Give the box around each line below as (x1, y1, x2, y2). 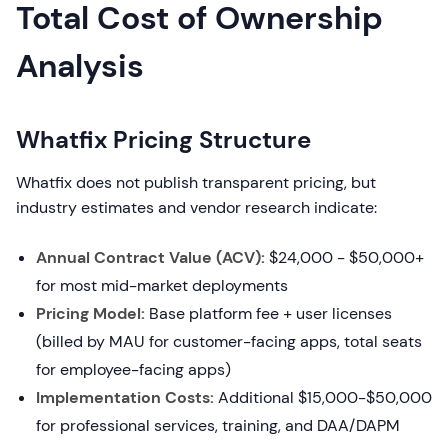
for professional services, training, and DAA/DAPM (36, 415, 400, 436)
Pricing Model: (36, 303, 145, 324)
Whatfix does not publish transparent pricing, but (16, 172, 376, 193)
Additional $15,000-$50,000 (214, 387, 432, 408)
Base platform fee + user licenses (145, 303, 392, 324)
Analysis (16, 45, 144, 87)
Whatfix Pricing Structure (16, 124, 311, 155)
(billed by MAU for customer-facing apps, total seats (36, 331, 422, 352)
